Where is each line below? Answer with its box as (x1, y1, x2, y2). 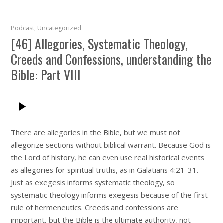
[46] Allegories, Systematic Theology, (11, 34, 188, 53)
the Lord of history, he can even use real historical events (11, 152, 205, 163)
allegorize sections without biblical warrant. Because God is (11, 140, 211, 150)
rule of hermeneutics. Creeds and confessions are (11, 202, 179, 213)
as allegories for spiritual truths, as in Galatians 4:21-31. (11, 165, 199, 175)
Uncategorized (37, 24, 82, 33)
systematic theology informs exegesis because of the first (11, 190, 208, 200)
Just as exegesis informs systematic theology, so (11, 177, 175, 188)
